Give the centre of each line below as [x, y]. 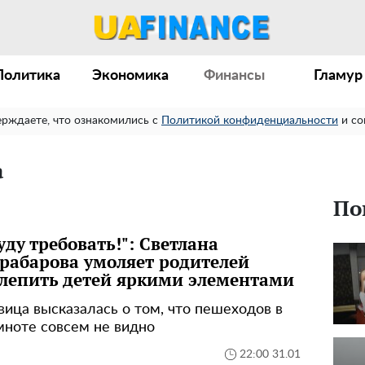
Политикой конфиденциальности [250, 121]
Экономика [131, 76]
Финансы [235, 76]
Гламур [339, 76]
